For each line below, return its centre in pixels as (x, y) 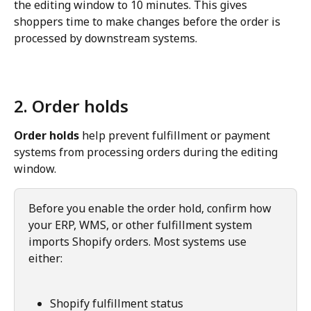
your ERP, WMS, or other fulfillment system (142, 225)
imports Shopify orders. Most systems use (139, 242)
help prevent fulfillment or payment (176, 136)
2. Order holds (71, 106)
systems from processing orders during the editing (147, 152)
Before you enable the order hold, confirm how (151, 209)
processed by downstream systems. (106, 39)
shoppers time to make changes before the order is (149, 22)
